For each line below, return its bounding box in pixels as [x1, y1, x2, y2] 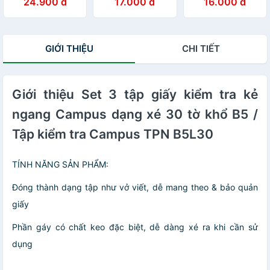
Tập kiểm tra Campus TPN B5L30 [12, 126, 213, 142]
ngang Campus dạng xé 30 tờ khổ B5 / [12, 106, 258, 122]
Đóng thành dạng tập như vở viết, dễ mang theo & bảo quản [12, 181, 258, 192]
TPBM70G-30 [10, 10, 64, 21]
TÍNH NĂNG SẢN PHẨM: [12, 159, 108, 169]
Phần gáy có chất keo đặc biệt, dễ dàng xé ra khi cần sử [12, 221, 258, 232]
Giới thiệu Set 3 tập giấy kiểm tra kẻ [12, 86, 258, 102]
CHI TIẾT [182, 42, 220, 54]
